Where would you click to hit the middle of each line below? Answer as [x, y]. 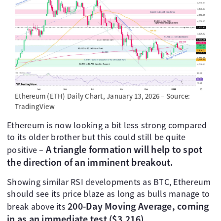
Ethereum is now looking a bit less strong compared [107, 125]
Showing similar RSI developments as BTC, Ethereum [109, 182]
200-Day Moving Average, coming [137, 206]
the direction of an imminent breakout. [90, 162]
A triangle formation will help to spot [124, 149]
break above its [36, 207]
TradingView [35, 107]
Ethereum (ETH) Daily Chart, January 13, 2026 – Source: [103, 96]
